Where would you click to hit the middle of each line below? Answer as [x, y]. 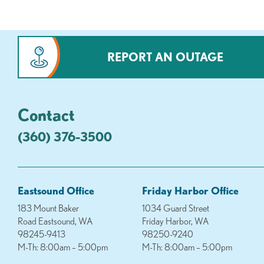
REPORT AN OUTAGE [166, 57]
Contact [46, 115]
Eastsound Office [56, 191]
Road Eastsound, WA [55, 221]
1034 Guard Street [176, 208]
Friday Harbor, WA [176, 221]
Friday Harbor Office [191, 191]
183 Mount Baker [48, 208]
